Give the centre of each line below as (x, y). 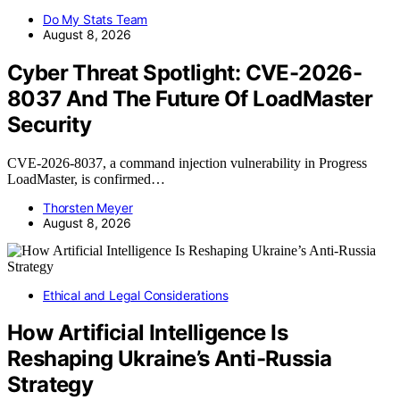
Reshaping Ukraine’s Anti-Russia (170, 359)
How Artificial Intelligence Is (147, 333)
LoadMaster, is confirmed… (86, 179)
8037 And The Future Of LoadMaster (190, 98)
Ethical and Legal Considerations (136, 295)
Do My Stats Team (96, 19)
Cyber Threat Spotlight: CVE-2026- (185, 72)
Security (50, 124)
